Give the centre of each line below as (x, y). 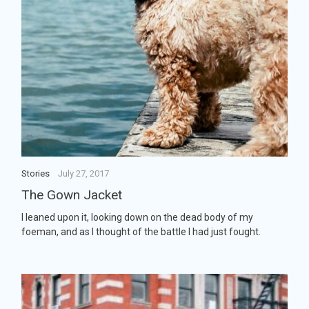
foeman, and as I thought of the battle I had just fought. (141, 231)
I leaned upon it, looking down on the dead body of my (137, 217)
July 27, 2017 (83, 174)
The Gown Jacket (72, 195)
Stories (36, 174)
